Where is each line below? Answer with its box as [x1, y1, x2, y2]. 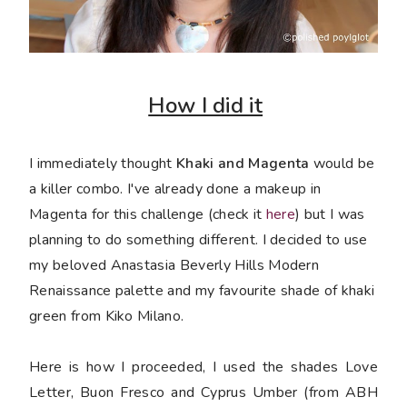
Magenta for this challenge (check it [29, 203, 266, 224]
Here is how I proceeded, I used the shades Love [29, 356, 378, 377]
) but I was [295, 203, 365, 224]
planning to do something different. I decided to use [29, 229, 368, 250]
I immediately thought [29, 153, 177, 174]
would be [309, 153, 375, 174]
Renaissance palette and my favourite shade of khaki [29, 280, 375, 301]
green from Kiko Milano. [29, 305, 184, 326]
